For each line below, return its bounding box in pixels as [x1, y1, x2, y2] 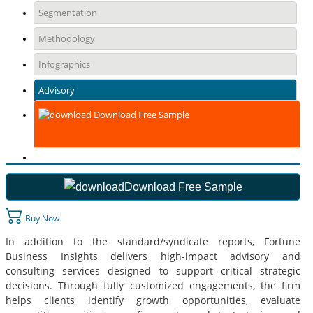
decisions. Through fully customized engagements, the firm [6, 278, 300, 292]
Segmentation [38, 6, 97, 20]
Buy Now [23, 212, 59, 224]
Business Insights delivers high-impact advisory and [6, 249, 300, 263]
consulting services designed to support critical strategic [6, 263, 300, 277]
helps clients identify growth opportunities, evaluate [6, 293, 300, 307]
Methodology [38, 32, 95, 45]
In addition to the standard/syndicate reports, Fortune [6, 234, 300, 248]
